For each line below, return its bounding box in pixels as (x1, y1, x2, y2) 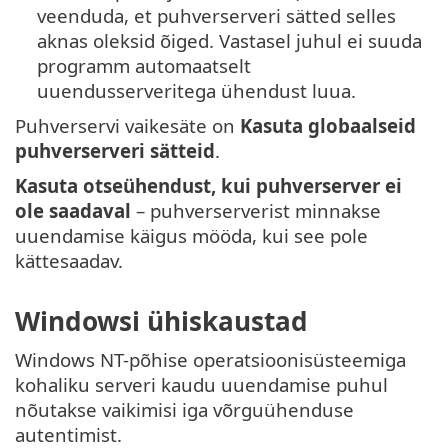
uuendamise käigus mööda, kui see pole (15, 222, 368, 248)
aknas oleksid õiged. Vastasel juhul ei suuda (37, 27, 423, 53)
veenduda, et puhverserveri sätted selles (37, 2, 397, 28)
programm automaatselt (37, 52, 252, 78)
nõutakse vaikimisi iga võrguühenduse (15, 397, 354, 423)
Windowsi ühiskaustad (15, 303, 308, 340)
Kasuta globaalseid (240, 112, 416, 138)
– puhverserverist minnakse (131, 197, 381, 223)
